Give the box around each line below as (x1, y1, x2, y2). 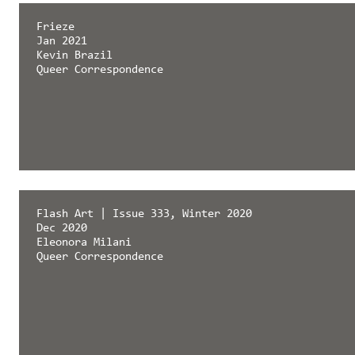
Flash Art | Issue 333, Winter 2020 (36, 208, 252, 220)
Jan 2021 (36, 35, 87, 48)
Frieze (36, 21, 74, 33)
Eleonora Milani (36, 236, 132, 249)
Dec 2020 (36, 222, 87, 235)
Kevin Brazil (36, 49, 113, 62)
